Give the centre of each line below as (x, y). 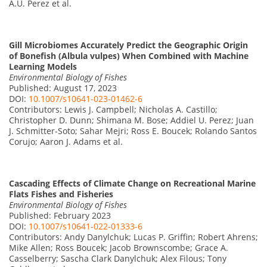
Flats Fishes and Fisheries (61, 194)
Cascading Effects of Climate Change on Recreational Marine (132, 183)
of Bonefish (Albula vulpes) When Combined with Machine (129, 55)
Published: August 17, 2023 (63, 88)
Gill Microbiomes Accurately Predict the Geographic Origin (128, 45)
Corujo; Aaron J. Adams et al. (66, 141)
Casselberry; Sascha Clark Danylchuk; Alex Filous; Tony (118, 258)
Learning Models (43, 66)
